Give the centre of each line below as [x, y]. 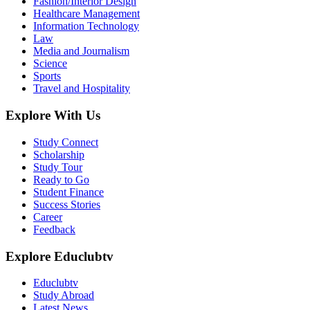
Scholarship [59, 154]
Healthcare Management [86, 14]
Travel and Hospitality [82, 89]
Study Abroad [64, 295]
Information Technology [86, 26]
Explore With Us [53, 116]
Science [50, 64]
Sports [47, 76]
